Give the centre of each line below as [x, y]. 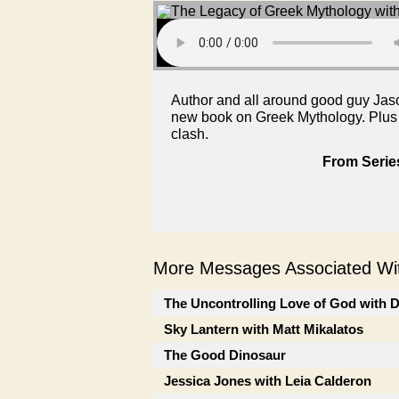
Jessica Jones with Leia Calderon [268, 381]
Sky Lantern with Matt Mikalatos [264, 329]
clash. [190, 134]
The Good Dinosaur [225, 355]
